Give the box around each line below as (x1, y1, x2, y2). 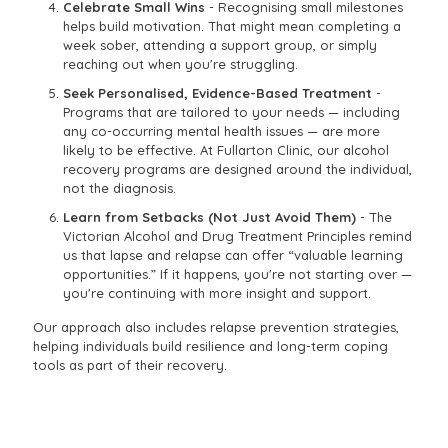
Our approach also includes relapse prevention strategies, (33, 319, 399, 336)
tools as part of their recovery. (33, 357, 227, 374)
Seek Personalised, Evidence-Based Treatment (63, 85, 372, 102)
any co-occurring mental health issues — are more (63, 123, 380, 140)
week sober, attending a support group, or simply (63, 37, 377, 54)
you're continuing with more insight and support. (63, 285, 371, 302)
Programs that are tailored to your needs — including (63, 104, 400, 121)
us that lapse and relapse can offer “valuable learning (63, 247, 403, 264)
